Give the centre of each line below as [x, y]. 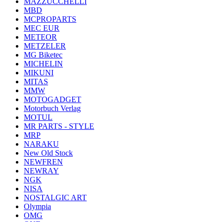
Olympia [37, 206]
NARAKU [41, 144]
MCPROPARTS [50, 19]
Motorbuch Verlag [52, 108]
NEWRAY [41, 171]
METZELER [45, 46]
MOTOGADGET [53, 99]
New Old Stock [48, 153]
